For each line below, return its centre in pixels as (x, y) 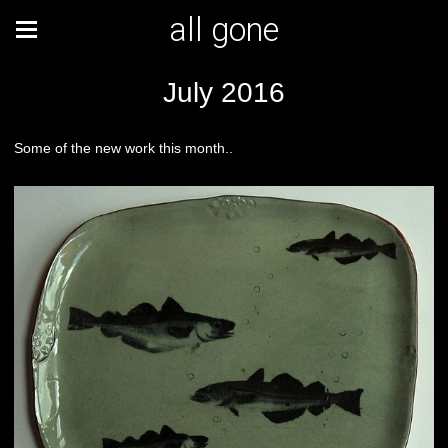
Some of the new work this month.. (123, 148)
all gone (224, 30)
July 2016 (224, 92)
